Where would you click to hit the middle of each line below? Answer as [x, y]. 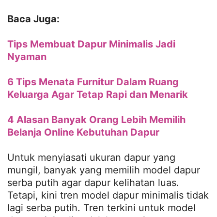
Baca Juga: [35, 19]
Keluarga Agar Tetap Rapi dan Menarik [98, 94]
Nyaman [27, 56]
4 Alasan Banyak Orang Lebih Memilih [96, 119]
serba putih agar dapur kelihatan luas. [93, 182]
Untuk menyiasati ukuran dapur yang [91, 157]
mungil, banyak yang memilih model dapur [104, 170]
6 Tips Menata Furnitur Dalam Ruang [93, 82]
